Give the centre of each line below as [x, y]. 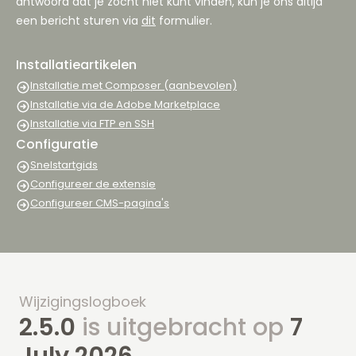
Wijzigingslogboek [83, 302]
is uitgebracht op [183, 328]
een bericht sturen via [79, 21]
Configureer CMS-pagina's [100, 203]
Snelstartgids [64, 165]
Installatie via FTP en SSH [92, 124]
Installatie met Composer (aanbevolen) [133, 86]
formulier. [184, 21]
